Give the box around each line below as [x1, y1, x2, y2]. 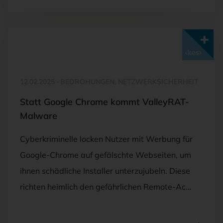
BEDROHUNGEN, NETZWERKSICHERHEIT [58, 77, 199, 86]
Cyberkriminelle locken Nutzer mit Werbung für [20, 133, 193, 144]
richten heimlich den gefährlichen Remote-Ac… [20, 181, 191, 192]
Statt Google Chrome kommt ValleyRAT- [20, 96, 189, 108]
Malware [20, 110, 57, 121]
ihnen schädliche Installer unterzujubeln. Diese [20, 165, 190, 176]
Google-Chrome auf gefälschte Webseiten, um [20, 149, 191, 160]
